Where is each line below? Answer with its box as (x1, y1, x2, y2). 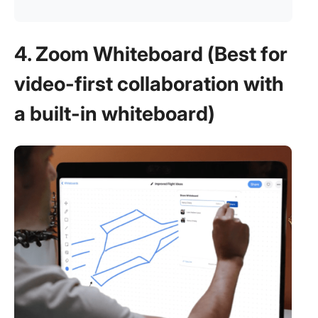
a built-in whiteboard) (14, 102, 215, 126)
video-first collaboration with (14, 72, 284, 96)
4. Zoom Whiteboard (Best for (14, 42, 287, 66)
